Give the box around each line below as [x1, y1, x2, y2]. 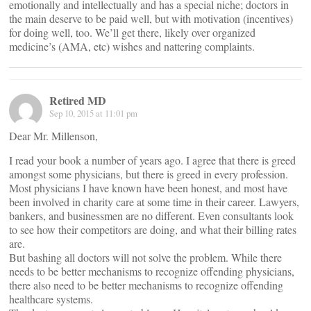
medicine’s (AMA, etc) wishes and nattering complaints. [9, 39, 255, 53]
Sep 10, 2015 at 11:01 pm [49, 107, 137, 119]
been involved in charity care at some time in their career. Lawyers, [9, 194, 299, 209]
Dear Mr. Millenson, [9, 128, 98, 143]
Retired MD [49, 92, 106, 108]
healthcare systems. [9, 292, 93, 306]
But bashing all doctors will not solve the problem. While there [9, 250, 282, 264]
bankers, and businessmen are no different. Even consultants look [9, 208, 294, 223]
